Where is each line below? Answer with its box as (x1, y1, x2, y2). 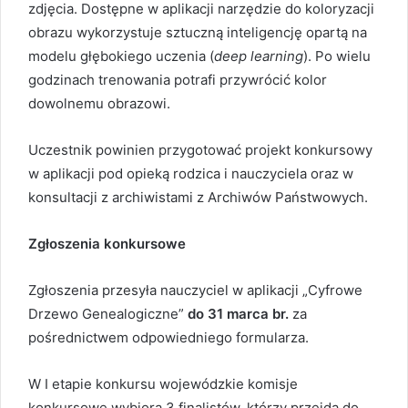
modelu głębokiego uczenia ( (28, 47, 214, 65)
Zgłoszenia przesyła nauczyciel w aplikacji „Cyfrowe (28, 281, 362, 299)
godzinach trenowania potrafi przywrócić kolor (28, 71, 327, 88)
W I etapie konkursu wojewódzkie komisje (28, 375, 298, 393)
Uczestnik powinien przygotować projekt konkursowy (28, 141, 372, 158)
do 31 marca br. (188, 305, 289, 322)
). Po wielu (303, 47, 371, 65)
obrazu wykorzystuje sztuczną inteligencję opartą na (28, 24, 367, 41)
